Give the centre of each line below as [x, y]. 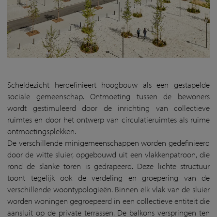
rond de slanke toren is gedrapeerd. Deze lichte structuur [108, 166]
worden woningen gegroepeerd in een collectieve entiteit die [108, 201]
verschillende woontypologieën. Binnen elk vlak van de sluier [108, 189]
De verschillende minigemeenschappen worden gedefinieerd [108, 142]
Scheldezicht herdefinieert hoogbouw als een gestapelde [108, 84]
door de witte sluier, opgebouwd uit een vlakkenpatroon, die [108, 154]
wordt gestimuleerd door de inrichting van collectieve [108, 108]
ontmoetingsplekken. [42, 131]
